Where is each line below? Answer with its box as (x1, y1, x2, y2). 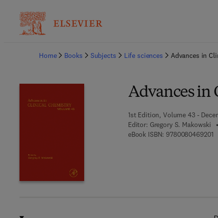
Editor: (127, 120, 148, 129)
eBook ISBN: (127, 130, 164, 139)
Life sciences (124, 51, 163, 60)
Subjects (90, 51, 116, 60)
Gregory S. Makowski (149, 120, 212, 129)
